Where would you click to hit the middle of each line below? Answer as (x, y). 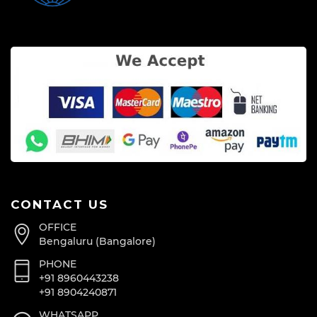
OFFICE (58, 227)
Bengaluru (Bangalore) (97, 241)
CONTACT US (59, 204)
